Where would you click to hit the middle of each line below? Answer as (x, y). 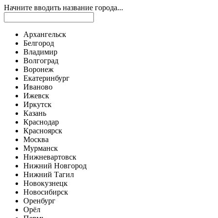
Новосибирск (46, 192)
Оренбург (39, 201)
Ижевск (36, 96)
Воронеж (38, 70)
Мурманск (41, 148)
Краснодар (41, 122)
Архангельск (45, 35)
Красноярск (43, 131)
